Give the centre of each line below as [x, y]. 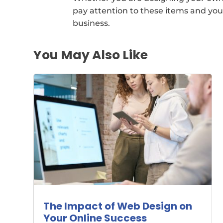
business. [91, 23]
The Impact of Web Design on [118, 206]
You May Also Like [91, 55]
